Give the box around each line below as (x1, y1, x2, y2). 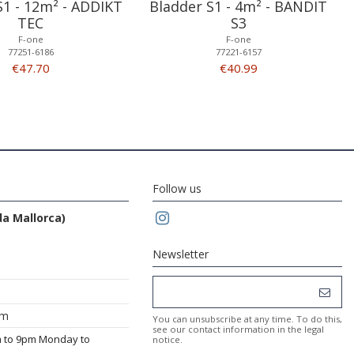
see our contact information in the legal (153, 323, 324, 336)
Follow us (153, 181, 201, 197)
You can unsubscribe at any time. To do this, (153, 313, 342, 326)
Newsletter (153, 247, 209, 262)
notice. (153, 333, 183, 346)
